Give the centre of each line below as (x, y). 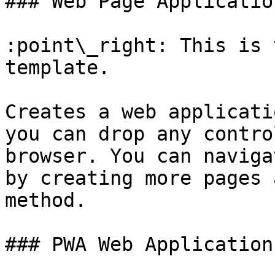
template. (57, 68)
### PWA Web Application (139, 244)
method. (46, 200)
